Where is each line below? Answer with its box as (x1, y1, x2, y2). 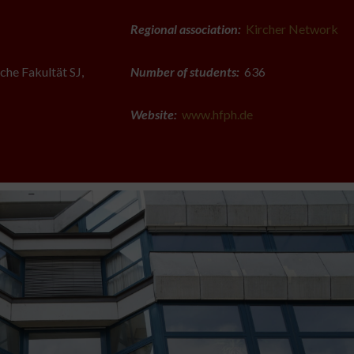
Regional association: (130, 21, 241, 36)
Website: (130, 107, 177, 122)
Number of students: (130, 64, 239, 79)
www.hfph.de (181, 107, 253, 122)
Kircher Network (245, 21, 338, 36)
